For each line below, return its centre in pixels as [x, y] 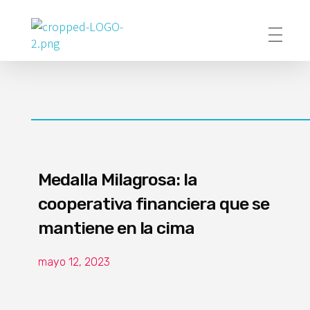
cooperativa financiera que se [154, 204]
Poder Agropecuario [49, 59]
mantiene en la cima [117, 228]
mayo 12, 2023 [74, 262]
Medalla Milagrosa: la [118, 180]
